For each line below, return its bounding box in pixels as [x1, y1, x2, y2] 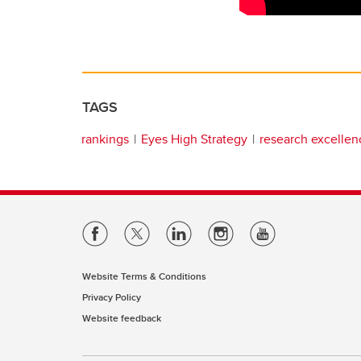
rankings [81, 129, 129, 148]
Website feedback [82, 311, 161, 325]
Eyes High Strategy [141, 129, 247, 148]
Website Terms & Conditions [82, 269, 206, 283]
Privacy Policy [82, 290, 141, 304]
